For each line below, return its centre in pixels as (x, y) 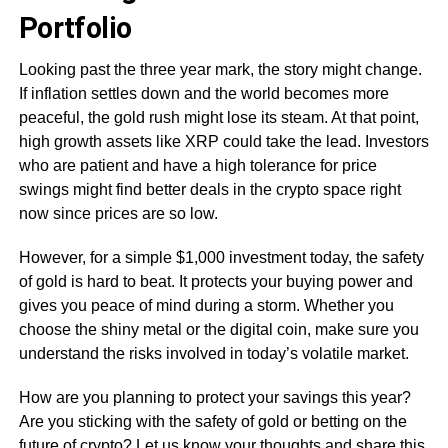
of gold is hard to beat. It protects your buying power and (215, 281)
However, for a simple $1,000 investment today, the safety (221, 257)
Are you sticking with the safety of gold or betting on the (212, 421)
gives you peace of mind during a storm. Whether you (206, 305)
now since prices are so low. (118, 213)
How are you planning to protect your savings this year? (214, 397)
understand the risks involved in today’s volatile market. (213, 353)
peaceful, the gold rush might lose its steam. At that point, (218, 117)
